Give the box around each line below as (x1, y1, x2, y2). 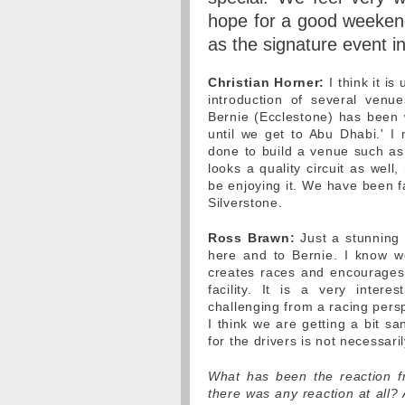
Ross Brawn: (208, 231, 296, 245)
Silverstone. (208, 195, 283, 210)
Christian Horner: (208, 75, 325, 89)
